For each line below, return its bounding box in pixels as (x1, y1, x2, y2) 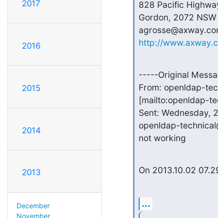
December (16, 201, 50, 210)
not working (138, 133, 186, 144)
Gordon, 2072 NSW (138, 12, 217, 23)
